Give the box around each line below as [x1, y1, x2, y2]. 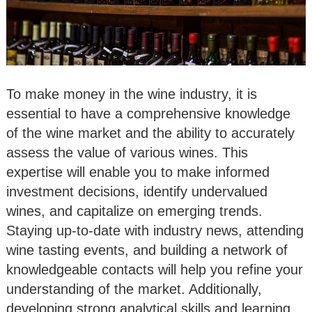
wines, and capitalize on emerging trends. [6, 203, 263, 219]
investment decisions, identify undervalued [6, 183, 267, 199]
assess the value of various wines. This [6, 144, 248, 160]
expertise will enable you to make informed [6, 164, 270, 180]
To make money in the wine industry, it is [6, 86, 257, 102]
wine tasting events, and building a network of [6, 242, 288, 258]
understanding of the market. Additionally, [6, 281, 262, 297]
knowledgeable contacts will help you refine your [6, 261, 303, 277]
